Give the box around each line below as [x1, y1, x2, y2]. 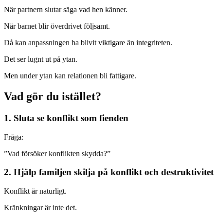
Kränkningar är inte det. [4, 203, 77, 212]
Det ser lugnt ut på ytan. [4, 55, 77, 64]
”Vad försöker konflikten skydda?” [4, 149, 110, 158]
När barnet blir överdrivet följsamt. [4, 22, 110, 31]
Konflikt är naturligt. [4, 187, 67, 196]
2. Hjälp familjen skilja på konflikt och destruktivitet [4, 167, 214, 178]
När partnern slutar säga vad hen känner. [4, 5, 127, 14]
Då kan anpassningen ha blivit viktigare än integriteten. [4, 38, 172, 47]
